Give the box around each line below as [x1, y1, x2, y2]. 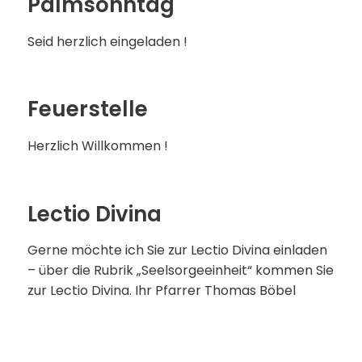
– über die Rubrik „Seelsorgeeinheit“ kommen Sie [27, 261, 334, 280]
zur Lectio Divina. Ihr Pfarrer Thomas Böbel [27, 281, 296, 301]
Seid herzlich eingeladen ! [27, 32, 194, 51]
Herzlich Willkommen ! [27, 137, 168, 156]
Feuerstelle [27, 95, 148, 124]
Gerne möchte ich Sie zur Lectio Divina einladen [27, 241, 327, 260]
